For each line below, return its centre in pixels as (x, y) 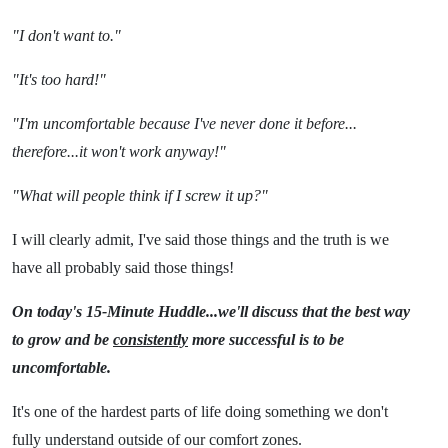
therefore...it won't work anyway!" (119, 152)
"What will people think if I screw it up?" (140, 196)
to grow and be (62, 340)
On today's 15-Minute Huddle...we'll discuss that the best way (211, 312)
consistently (150, 340)
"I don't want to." (66, 36)
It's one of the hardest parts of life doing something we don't (200, 412)
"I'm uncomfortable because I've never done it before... (184, 124)
